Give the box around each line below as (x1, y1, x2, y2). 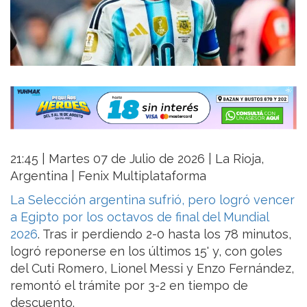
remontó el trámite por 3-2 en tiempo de (10, 278, 248, 293)
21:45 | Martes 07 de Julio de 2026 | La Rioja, (10, 151, 264, 166)
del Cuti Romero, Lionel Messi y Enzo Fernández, (10, 260, 294, 275)
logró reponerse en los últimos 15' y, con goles (10, 243, 282, 258)
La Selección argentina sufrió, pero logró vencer (10, 192, 295, 207)
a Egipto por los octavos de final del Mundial (10, 209, 269, 224)
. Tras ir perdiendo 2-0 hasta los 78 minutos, (38, 226, 291, 241)
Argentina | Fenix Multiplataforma (10, 168, 206, 183)
